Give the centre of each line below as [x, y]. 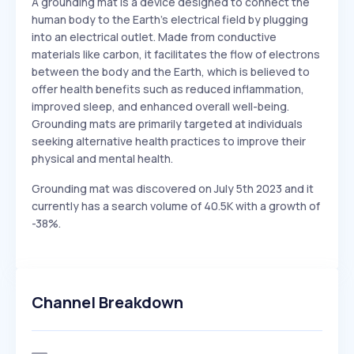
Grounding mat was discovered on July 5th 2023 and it [173, 188]
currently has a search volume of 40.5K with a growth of [176, 206]
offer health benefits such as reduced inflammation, [168, 89]
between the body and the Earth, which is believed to [171, 72]
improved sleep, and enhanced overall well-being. [160, 106]
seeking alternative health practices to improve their [169, 141]
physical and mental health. [102, 158]
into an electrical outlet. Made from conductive [154, 37]
